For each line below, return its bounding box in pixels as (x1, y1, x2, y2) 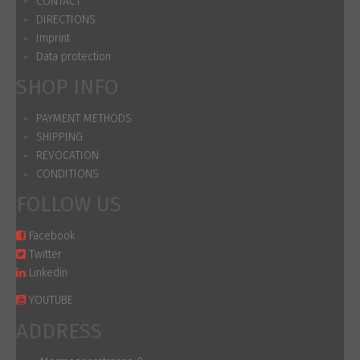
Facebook (29, 228, 75, 243)
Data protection (36, 49, 111, 63)
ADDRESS (16, 318, 102, 344)
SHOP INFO (16, 75, 118, 100)
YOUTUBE (29, 293, 73, 308)
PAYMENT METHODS (36, 111, 132, 125)
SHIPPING (36, 129, 83, 144)
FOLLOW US (16, 192, 121, 218)
